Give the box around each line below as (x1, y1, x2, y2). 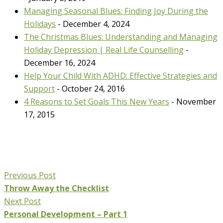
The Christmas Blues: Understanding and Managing (24, 31, 218, 42)
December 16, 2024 (24, 57, 95, 68)
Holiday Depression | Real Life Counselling (24, 44, 184, 55)
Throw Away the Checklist (4, 182, 109, 194)
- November (171, 96, 216, 107)
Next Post (4, 195, 41, 207)
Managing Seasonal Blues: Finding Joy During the (24, 5, 208, 16)
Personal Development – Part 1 (4, 208, 127, 220)
